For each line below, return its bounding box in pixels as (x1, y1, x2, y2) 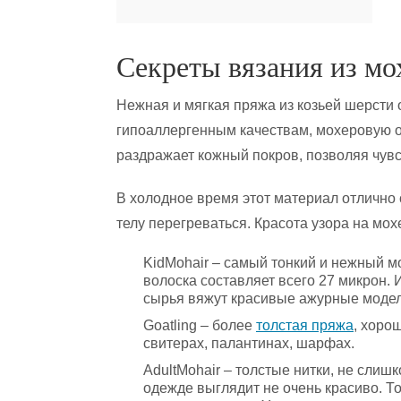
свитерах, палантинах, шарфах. (143, 336, 354, 351)
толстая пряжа (256, 318, 354, 333)
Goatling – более (143, 318, 256, 333)
